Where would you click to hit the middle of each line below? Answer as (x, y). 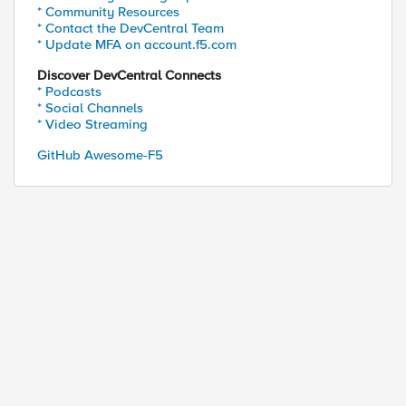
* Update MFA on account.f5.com (137, 44)
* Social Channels (90, 108)
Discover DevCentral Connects (129, 75)
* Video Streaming (92, 124)
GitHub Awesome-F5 (100, 155)
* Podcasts (69, 92)
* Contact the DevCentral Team (130, 28)
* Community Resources (108, 12)
